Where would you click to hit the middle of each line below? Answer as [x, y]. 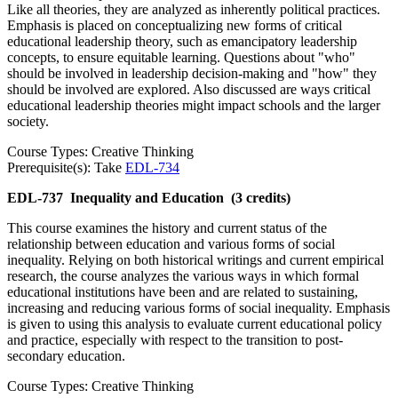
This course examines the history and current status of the [167, 228]
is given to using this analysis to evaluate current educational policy [195, 324]
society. [28, 122]
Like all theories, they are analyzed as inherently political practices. [194, 10]
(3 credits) [261, 198]
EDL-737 [35, 198]
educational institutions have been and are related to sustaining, [183, 292]
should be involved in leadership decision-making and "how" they [192, 74]
